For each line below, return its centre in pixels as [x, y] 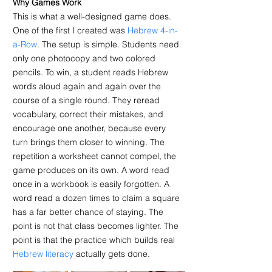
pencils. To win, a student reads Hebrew [92, 73]
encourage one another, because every [90, 128]
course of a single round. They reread [87, 100]
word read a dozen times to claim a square [97, 198]
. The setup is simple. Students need [109, 45]
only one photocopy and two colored [85, 59]
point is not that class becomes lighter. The [97, 226]
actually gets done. [112, 254]
